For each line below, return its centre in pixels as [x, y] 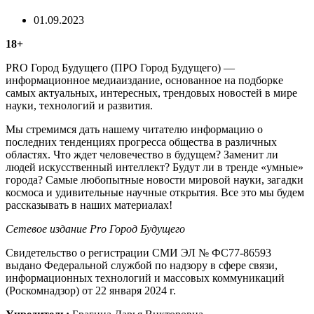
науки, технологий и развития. [79, 106]
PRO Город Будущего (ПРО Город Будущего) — [120, 68]
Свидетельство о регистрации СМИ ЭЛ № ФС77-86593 [138, 253]
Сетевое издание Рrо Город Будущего [95, 229]
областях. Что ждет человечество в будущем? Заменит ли [142, 155]
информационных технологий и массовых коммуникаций [145, 278]
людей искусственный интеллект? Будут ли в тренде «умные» [155, 168]
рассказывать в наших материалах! [89, 205]
